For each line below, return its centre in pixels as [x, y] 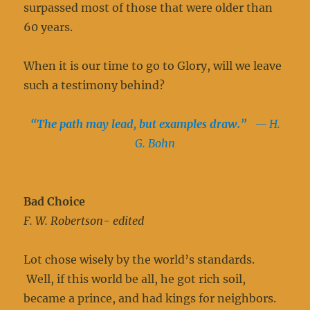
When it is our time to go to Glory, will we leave [153, 66]
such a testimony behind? [94, 85]
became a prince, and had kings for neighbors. [152, 299]
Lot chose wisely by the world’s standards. [139, 260]
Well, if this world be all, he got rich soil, [135, 279]
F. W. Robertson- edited [84, 221]
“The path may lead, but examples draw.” [142, 124]
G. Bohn [155, 144]
